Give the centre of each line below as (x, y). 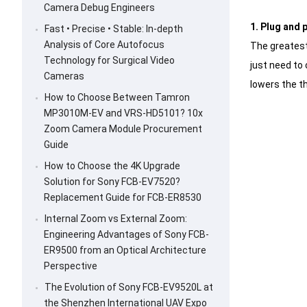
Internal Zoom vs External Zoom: (116, 219)
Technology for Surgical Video (109, 61)
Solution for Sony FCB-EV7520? (112, 182)
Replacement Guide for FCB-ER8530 (123, 198)
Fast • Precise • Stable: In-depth (114, 29)
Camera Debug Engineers (99, 8)
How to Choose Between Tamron (117, 98)
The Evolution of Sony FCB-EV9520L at (129, 287)
